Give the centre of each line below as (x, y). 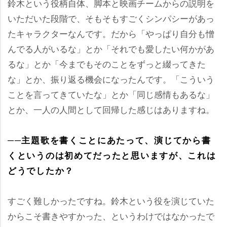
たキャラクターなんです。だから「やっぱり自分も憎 (111, 33)
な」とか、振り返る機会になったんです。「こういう (111, 79)
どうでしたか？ (41, 170)
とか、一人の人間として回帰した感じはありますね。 (111, 109)
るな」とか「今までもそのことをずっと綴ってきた (107, 64)
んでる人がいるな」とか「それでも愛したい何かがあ (111, 48)
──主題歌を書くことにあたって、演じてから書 (109, 140)
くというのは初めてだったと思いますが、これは (112, 155)
